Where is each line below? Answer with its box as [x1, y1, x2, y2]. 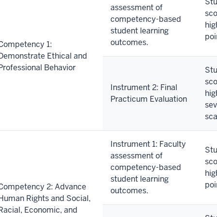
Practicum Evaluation [110, 93, 187, 104]
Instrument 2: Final [110, 82, 177, 93]
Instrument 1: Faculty [110, 139, 186, 149]
